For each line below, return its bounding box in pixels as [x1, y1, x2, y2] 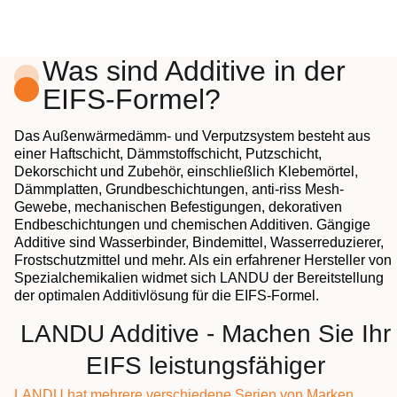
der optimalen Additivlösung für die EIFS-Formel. [14, 288, 323, 304]
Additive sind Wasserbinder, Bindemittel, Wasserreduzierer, [14, 235, 384, 251]
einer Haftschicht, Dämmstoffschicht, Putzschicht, [14, 146, 322, 162]
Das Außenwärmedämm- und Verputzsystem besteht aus [14, 128, 370, 144]
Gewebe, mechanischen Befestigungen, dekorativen [14, 199, 342, 215]
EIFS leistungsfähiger [86, 351, 325, 379]
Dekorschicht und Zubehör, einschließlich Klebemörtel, [14, 164, 358, 180]
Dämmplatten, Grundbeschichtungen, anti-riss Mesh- [14, 182, 344, 198]
